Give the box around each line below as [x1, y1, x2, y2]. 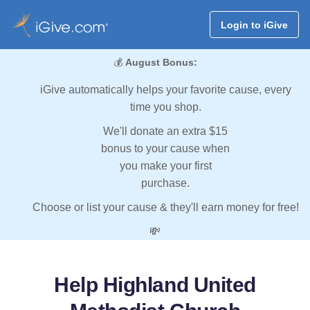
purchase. [141, 177, 190, 190]
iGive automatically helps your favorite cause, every [39, 84, 291, 96]
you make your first [119, 160, 212, 172]
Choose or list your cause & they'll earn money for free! [32, 201, 299, 214]
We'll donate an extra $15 [103, 125, 228, 138]
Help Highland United [54, 273, 256, 297]
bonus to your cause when [101, 143, 230, 155]
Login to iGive [220, 19, 288, 30]
